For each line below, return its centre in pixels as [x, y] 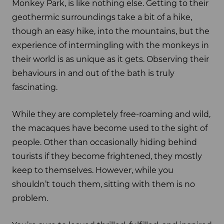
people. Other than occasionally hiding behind [104, 142]
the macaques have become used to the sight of [110, 128]
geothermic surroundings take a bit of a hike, [102, 17]
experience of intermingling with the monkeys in [110, 45]
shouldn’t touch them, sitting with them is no [103, 184]
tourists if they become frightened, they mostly [107, 156]
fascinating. [35, 87]
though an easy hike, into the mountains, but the [111, 31]
